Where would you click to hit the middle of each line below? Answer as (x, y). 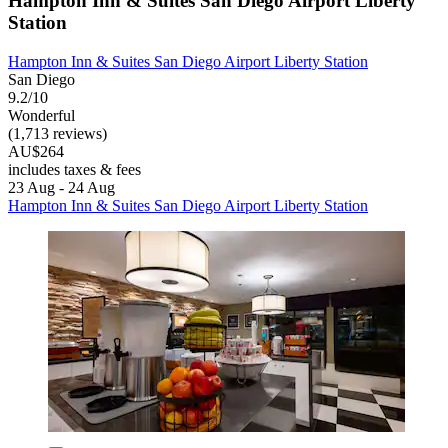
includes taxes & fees (74, 170)
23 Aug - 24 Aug (61, 188)
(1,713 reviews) (57, 134)
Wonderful (41, 116)
